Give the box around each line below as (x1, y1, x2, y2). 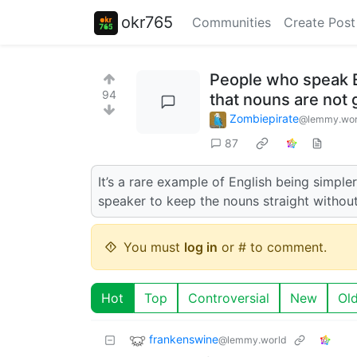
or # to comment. (218, 238, 327, 255)
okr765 (121, 12, 173, 32)
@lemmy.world (218, 333, 287, 346)
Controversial (188, 289, 269, 306)
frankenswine (149, 331, 218, 346)
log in (184, 238, 218, 255)
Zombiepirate (229, 112, 299, 125)
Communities (192, 14, 271, 30)
